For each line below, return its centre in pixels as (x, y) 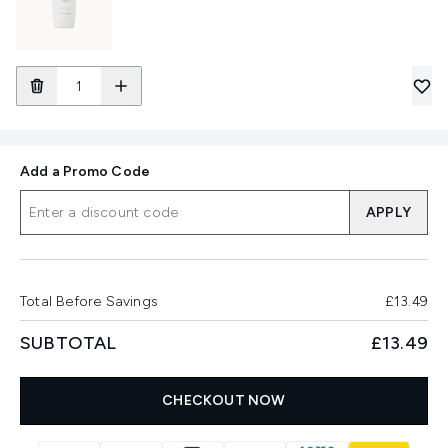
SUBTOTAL (68, 343)
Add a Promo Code (85, 171)
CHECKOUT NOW (224, 400)
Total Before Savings (89, 301)
